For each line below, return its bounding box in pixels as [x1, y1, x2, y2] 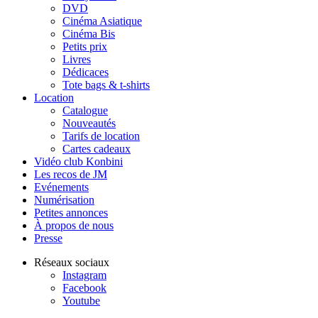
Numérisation [34, 193, 94, 206]
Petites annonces [34, 206, 108, 219]
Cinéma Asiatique [62, 14, 142, 27]
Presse [34, 231, 62, 244]
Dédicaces [62, 65, 109, 78]
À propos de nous [34, 219, 114, 231]
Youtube [62, 294, 100, 307]
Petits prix [62, 40, 107, 53]
